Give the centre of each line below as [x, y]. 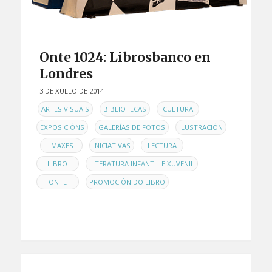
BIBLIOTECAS [124, 109]
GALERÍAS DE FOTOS [131, 127]
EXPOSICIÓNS [62, 127]
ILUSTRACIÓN [201, 127]
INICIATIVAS [111, 146]
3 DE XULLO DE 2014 [71, 91]
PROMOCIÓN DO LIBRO [127, 182]
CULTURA [178, 109]
